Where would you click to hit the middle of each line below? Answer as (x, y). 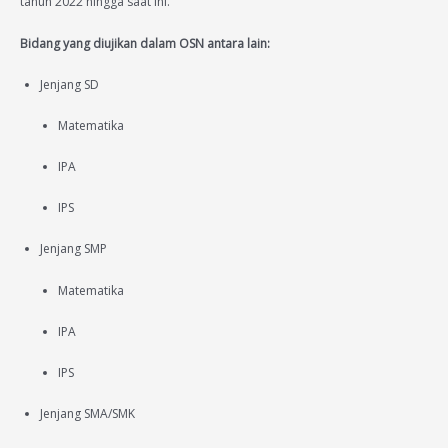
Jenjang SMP (73, 249)
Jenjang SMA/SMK (87, 414)
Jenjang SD (69, 84)
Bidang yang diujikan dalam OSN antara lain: (145, 43)
